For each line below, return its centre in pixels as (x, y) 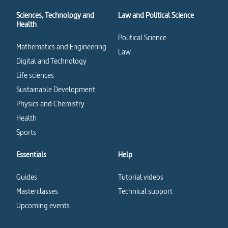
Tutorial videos (141, 177)
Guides (27, 177)
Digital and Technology (51, 61)
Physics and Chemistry (50, 104)
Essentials (31, 154)
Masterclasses (37, 191)
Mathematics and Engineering (61, 47)
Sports (26, 132)
